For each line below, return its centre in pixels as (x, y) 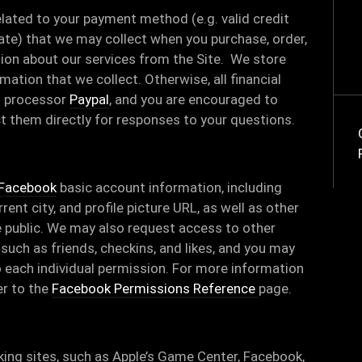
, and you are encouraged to (194, 99)
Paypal (89, 99)
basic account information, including (169, 187)
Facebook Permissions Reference (155, 288)
